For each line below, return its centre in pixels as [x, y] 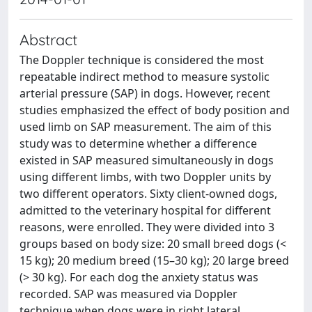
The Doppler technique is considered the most [142, 60]
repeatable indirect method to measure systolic [145, 77]
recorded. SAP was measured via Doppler [128, 294]
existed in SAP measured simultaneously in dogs [147, 160]
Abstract [48, 39]
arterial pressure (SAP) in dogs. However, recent [145, 93]
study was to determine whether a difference [138, 143]
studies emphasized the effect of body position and [155, 110]
